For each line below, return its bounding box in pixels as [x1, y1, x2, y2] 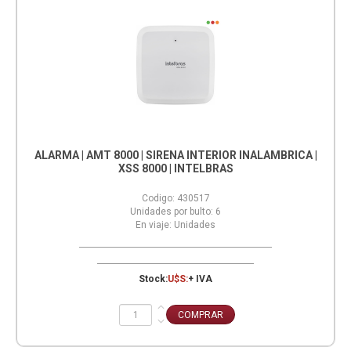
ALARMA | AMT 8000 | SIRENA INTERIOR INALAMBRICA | [34, 149, 317, 162]
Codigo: [141, 193, 175, 204]
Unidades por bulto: [130, 206, 213, 218]
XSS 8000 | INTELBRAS [118, 162, 233, 175]
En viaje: [136, 219, 172, 231]
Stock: [139, 273, 168, 285]
